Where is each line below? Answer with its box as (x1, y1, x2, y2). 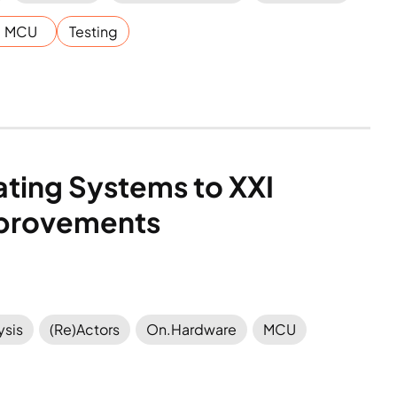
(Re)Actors (50, 320, 121, 339)
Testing (68, 22, 118, 41)
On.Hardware (146, 320, 237, 339)
